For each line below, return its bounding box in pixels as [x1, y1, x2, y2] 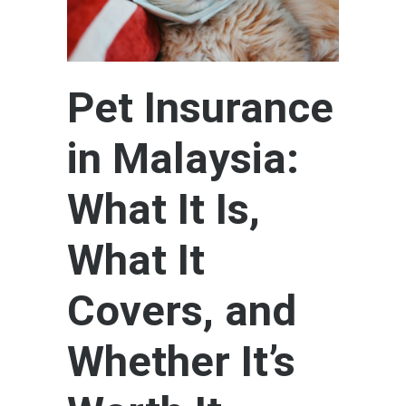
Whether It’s [67, 336, 295, 387]
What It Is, [67, 184, 260, 235]
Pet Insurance [67, 82, 333, 133]
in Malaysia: [67, 133, 299, 184]
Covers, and [67, 285, 296, 336]
